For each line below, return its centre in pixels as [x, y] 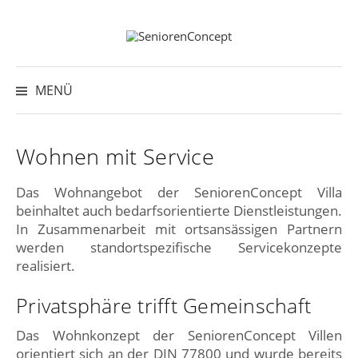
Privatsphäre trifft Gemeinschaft [164, 306]
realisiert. [46, 266]
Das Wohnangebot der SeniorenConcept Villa [179, 193]
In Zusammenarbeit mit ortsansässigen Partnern [179, 229]
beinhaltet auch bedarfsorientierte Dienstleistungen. [179, 211]
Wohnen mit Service [115, 156]
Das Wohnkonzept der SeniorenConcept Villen [179, 336]
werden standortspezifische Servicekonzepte [179, 248]
